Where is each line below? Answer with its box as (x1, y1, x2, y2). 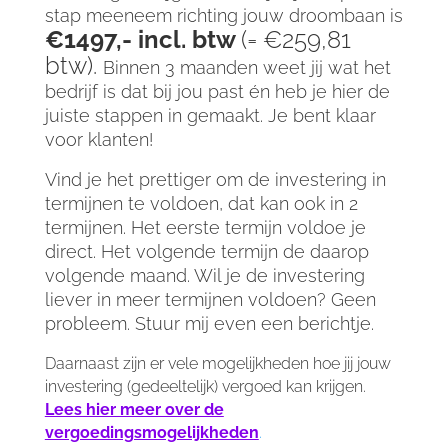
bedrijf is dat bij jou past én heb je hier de (44, 80, 390, 102)
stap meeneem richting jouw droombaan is (44, 4, 403, 26)
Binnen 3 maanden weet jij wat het (102, 56, 391, 78)
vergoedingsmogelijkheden (44, 422, 259, 442)
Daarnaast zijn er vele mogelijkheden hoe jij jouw (44, 353, 391, 373)
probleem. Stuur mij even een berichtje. (44, 312, 379, 334)
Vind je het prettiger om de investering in (44, 168, 386, 190)
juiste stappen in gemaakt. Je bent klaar (44, 104, 376, 126)
